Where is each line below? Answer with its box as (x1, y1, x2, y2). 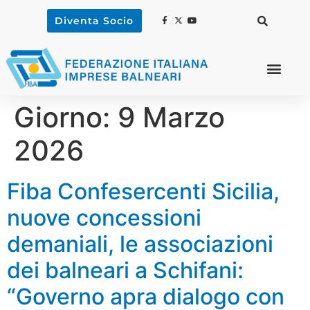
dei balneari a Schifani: (7, 256, 244, 284)
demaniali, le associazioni (7, 230, 273, 257)
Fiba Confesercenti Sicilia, (7, 177, 280, 205)
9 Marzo (118, 100, 225, 134)
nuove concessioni (7, 203, 201, 231)
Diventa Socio (55, 15, 134, 27)
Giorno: (14, 100, 118, 134)
